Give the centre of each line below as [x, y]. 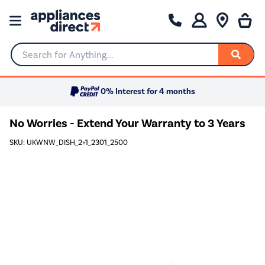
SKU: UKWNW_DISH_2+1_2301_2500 [69, 143]
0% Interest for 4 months [148, 92]
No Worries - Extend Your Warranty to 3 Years [127, 123]
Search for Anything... [56, 59]
